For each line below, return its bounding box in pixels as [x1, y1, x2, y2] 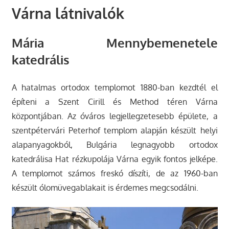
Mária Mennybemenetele [11, 34, 218, 51]
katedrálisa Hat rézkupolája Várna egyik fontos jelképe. [11, 153, 218, 164]
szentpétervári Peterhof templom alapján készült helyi [11, 125, 218, 135]
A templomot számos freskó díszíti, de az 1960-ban [11, 168, 218, 178]
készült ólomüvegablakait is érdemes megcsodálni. [11, 182, 198, 193]
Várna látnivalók [11, 4, 124, 22]
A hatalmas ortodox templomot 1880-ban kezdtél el [11, 82, 218, 93]
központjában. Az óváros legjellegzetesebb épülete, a [11, 110, 218, 121]
